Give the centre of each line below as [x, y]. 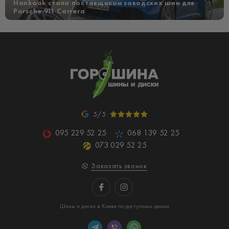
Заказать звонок [119, 166]
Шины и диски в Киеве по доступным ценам [114, 206]
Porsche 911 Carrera [49, 11]
